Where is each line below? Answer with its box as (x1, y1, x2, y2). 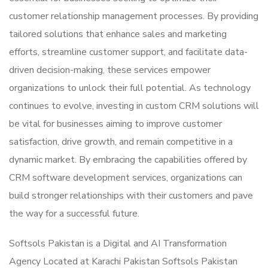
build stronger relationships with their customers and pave (9, 189, 253, 203)
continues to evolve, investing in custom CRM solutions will (9, 99, 259, 113)
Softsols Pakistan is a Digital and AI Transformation (9, 237, 227, 251)
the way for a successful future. (9, 207, 139, 221)
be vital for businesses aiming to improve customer (9, 117, 222, 131)
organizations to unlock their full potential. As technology (9, 81, 251, 95)
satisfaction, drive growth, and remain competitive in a (9, 135, 233, 149)
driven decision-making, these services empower (9, 63, 211, 77)
